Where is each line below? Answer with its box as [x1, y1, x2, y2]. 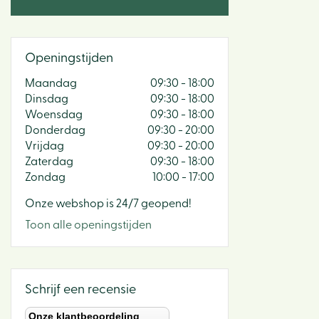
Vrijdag [25, 140, 64, 152]
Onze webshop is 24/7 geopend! [25, 198, 192, 209]
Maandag [25, 78, 77, 89]
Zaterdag [25, 156, 73, 167]
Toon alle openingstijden [25, 219, 152, 231]
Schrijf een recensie [25, 283, 136, 296]
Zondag [25, 172, 66, 183]
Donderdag [25, 125, 85, 136]
